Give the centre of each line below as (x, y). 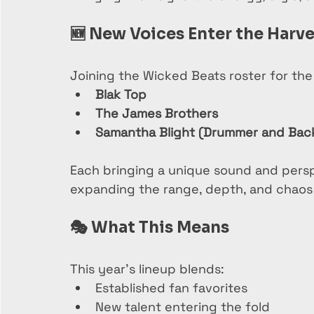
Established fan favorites (171, 288)
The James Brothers (157, 113)
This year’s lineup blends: (147, 269)
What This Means (160, 227)
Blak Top (121, 94)
